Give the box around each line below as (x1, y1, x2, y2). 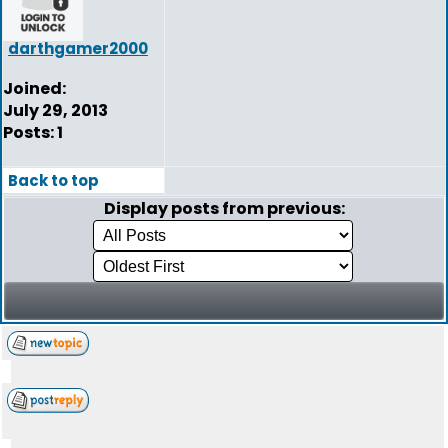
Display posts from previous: (103, 197, 345, 220)
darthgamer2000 (8, 38, 148, 59)
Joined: (3, 77, 66, 100)
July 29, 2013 (3, 99, 108, 122)
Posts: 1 (3, 121, 63, 144)
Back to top (8, 170, 99, 191)
